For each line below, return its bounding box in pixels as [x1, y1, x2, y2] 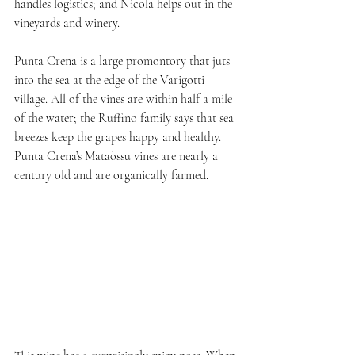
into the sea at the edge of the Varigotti [14, 71, 208, 88]
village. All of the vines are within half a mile [14, 90, 235, 107]
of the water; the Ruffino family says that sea [14, 109, 237, 126]
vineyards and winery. [14, 14, 120, 31]
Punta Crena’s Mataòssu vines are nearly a [14, 147, 221, 164]
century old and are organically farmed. [14, 166, 208, 183]
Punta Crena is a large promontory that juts [14, 52, 233, 69]
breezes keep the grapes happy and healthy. [14, 128, 224, 145]
